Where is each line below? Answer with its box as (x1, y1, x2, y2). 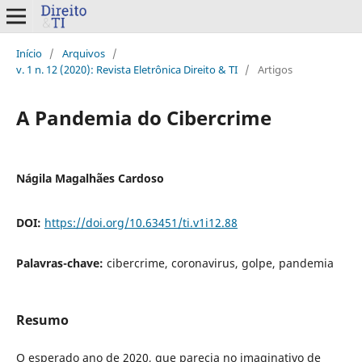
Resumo (15, 311, 69, 329)
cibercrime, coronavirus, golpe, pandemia (106, 255, 334, 271)
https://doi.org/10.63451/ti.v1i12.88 (44, 214, 238, 230)
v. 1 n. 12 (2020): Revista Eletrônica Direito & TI (15, 61, 238, 77)
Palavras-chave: (15, 255, 107, 271)
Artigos (257, 61, 293, 77)
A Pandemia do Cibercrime (15, 103, 271, 131)
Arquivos (61, 45, 105, 61)
